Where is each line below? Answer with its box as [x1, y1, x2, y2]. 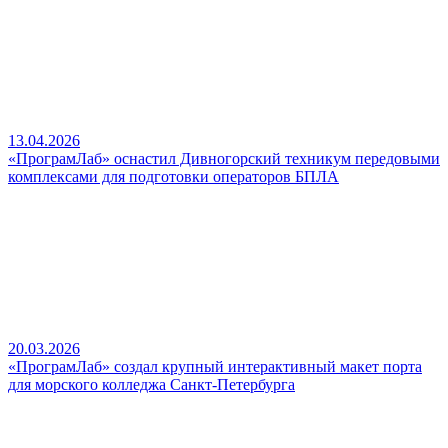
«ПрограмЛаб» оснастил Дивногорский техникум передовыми [8, 150, 440, 167]
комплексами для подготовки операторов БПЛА [8, 168, 339, 185]
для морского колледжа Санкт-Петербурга [8, 376, 295, 393]
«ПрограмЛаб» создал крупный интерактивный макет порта [8, 358, 422, 375]
